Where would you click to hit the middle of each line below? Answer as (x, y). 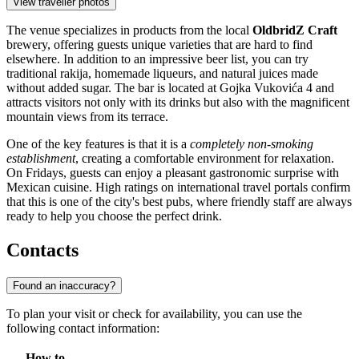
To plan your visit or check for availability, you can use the (154, 313)
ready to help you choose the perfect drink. (114, 216)
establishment (41, 159)
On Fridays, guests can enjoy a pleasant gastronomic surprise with (173, 173)
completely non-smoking (252, 144)
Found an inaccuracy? (64, 285)
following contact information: (83, 328)
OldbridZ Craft (295, 30)
